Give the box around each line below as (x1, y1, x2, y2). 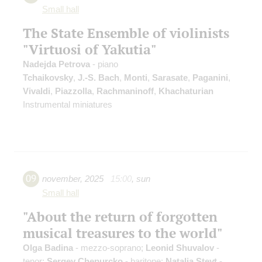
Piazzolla (55, 86, 92, 96)
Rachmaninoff (96, 86, 154, 96)
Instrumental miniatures (23, 99, 112, 110)
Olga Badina (23, 243, 73, 253)
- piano (90, 59, 118, 70)
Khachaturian (158, 86, 213, 96)
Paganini (192, 73, 228, 83)
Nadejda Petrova (23, 59, 90, 70)
